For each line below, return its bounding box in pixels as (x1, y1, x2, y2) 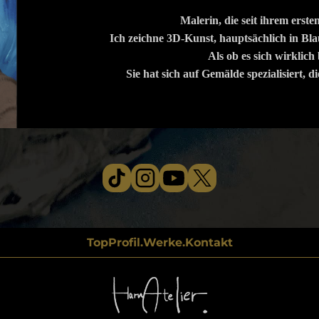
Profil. (108, 236, 143, 250)
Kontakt (184, 236, 233, 250)
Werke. (142, 236, 185, 250)
